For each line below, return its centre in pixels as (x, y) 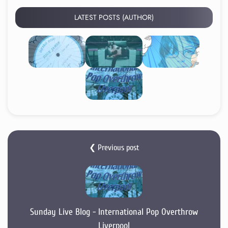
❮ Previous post (114, 148)
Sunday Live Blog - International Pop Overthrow (114, 212)
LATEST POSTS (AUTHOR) (114, 18)
